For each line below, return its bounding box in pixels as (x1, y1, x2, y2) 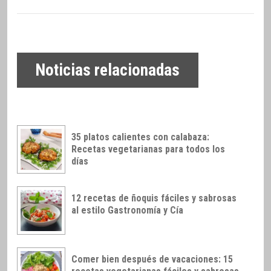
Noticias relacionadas (35, 60, 180, 80)
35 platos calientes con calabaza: (71, 131, 209, 143)
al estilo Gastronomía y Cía (71, 204, 183, 217)
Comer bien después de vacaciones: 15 (71, 253, 233, 265)
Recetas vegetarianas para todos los (71, 143, 225, 155)
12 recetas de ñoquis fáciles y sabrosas (71, 192, 237, 204)
